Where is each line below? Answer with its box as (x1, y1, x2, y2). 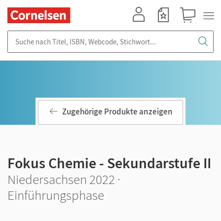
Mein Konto (127, 23, 159, 32)
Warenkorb (176, 23, 208, 32)
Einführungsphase (7, 186, 104, 203)
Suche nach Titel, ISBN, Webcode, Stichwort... (7, 31, 150, 40)
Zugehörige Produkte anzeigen (62, 106, 173, 117)
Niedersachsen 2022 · (7, 171, 120, 187)
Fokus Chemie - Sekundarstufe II (7, 153, 211, 172)
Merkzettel (151, 23, 181, 32)
